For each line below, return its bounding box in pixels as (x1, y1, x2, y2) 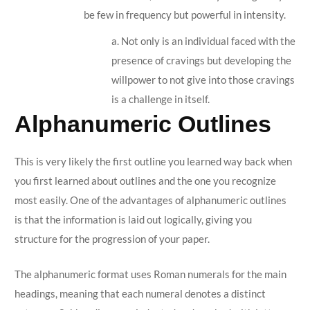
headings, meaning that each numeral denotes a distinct (14, 286, 266, 300)
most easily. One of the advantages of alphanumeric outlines (14, 194, 286, 206)
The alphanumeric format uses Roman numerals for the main (14, 267, 286, 280)
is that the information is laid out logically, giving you (14, 213, 252, 226)
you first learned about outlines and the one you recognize (14, 174, 276, 187)
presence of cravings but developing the (111, 54, 291, 66)
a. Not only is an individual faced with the (111, 35, 295, 47)
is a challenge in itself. (111, 93, 210, 105)
